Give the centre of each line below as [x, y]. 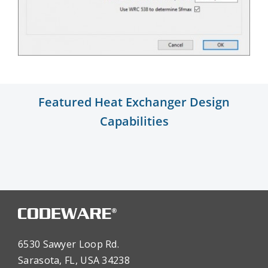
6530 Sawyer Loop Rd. [68, 244]
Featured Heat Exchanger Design [134, 102]
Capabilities [134, 121]
